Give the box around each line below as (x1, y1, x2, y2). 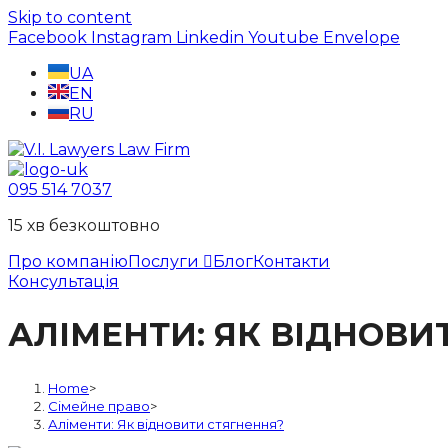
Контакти (253, 252, 330, 271)
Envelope (323, 28, 400, 47)
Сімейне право (48, 397, 150, 414)
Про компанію (8, 252, 128, 271)
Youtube (248, 28, 319, 47)
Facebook (8, 28, 87, 47)
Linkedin (176, 28, 244, 47)
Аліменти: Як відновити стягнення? (48, 415, 284, 432)
